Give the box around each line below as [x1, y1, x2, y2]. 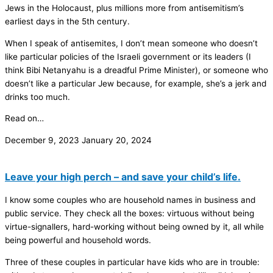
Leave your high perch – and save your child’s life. [5, 170, 241, 183]
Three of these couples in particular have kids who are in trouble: [5, 257, 260, 267]
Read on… [5, 113, 44, 124]
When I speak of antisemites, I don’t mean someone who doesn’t [5, 38, 258, 48]
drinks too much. [5, 91, 70, 102]
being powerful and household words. [5, 235, 151, 245]
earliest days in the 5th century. [5, 16, 130, 26]
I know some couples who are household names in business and [5, 194, 255, 205]
